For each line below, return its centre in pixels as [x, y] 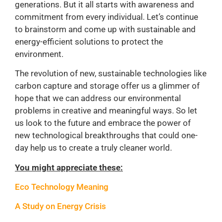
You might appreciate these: [69, 167]
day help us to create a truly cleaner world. [93, 148]
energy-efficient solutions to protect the [89, 41]
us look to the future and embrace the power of [103, 123]
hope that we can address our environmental [98, 98]
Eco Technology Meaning [62, 187]
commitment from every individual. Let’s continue [107, 17]
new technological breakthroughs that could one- [106, 136]
